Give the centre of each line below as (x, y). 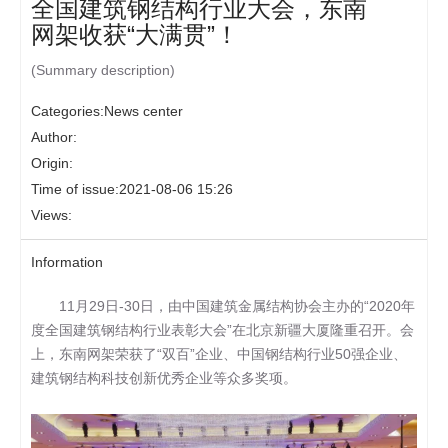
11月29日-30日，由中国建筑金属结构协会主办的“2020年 (223, 306)
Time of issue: (75, 189)
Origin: (52, 163)
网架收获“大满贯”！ (135, 35)
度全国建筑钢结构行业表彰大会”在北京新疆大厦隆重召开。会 (222, 330)
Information (67, 262)
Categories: (67, 111)
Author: (54, 137)
